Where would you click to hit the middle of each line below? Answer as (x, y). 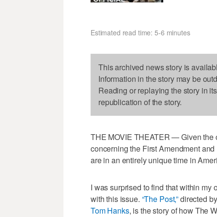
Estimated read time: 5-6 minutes (140, 33)
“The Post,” (160, 199)
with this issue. (116, 199)
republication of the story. (140, 102)
